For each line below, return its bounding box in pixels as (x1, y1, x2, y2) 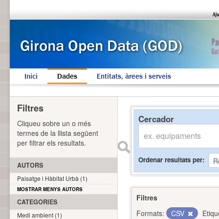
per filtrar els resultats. (17, 138, 86, 148)
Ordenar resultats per (138, 154, 202, 164)
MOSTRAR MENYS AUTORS (17, 186, 83, 193)
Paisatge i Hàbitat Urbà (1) (17, 174, 88, 182)
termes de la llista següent (17, 128, 98, 138)
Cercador (138, 113, 174, 125)
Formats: (136, 208, 164, 218)
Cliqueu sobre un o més (17, 118, 91, 128)
